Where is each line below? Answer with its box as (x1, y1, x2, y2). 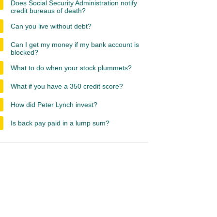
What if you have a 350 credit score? (11, 82, 123, 90)
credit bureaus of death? (11, 7, 86, 15)
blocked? (11, 48, 38, 56)
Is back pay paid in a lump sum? (11, 119, 109, 127)
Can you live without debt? (11, 22, 92, 30)
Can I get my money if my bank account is (11, 41, 139, 48)
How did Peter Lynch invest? (11, 101, 97, 108)
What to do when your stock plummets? (11, 64, 132, 72)
